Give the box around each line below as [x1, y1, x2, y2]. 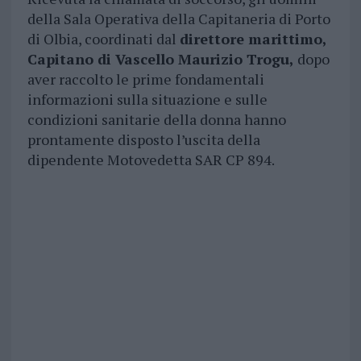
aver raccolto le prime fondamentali [27, 69, 264, 89]
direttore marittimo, [179, 29, 326, 49]
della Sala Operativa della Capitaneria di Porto [27, 9, 330, 29]
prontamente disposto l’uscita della [27, 130, 260, 150]
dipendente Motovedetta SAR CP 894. [27, 150, 275, 170]
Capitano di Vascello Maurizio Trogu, [27, 49, 297, 69]
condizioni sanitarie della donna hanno [27, 110, 286, 130]
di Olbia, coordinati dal [27, 29, 180, 49]
